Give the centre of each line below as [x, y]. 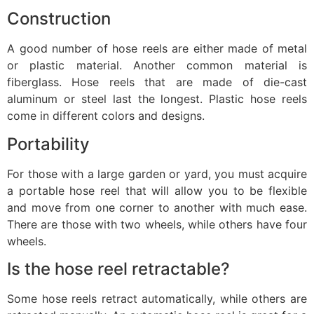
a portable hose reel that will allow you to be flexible [157, 190]
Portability [48, 144]
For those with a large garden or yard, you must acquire [157, 173]
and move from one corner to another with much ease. [157, 207]
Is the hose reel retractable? [118, 269]
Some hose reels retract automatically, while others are [157, 299]
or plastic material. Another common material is [157, 66]
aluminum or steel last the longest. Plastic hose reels [157, 99]
